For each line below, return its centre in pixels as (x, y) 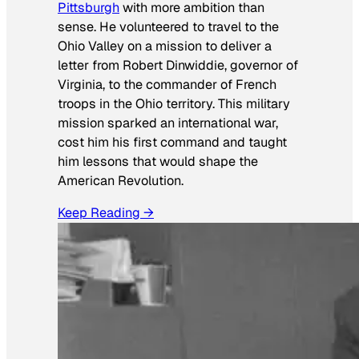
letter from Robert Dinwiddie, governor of (178, 65)
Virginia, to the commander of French (167, 84)
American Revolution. (121, 180)
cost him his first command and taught (172, 142)
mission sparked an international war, (168, 123)
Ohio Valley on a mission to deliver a (165, 46)
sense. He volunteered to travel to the (168, 26)
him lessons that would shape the (158, 161)
